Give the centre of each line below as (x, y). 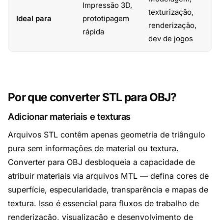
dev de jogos (171, 39)
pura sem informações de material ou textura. (93, 148)
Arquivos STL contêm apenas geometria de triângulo (107, 135)
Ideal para (34, 18)
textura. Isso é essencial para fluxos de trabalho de (103, 203)
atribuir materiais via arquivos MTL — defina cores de (108, 176)
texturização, (171, 12)
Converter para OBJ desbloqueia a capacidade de (101, 162)
